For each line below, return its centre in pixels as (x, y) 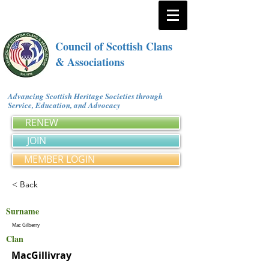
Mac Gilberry (26, 225)
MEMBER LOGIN (59, 159)
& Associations (90, 62)
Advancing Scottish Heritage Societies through (85, 96)
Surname (23, 211)
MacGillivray (41, 255)
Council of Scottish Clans (114, 46)
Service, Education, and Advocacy (66, 105)
